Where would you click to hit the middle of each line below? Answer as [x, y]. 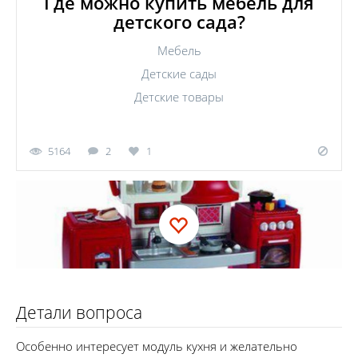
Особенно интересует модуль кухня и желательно [157, 346]
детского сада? [179, 22]
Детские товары [179, 97]
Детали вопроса [79, 312]
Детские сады [179, 74]
